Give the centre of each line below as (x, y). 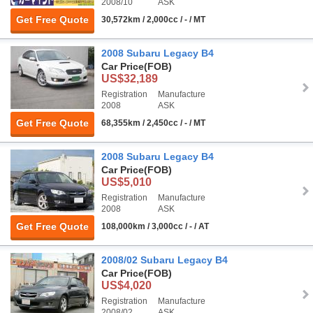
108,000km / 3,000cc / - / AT (155, 226)
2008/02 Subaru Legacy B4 (165, 260)
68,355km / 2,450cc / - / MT (153, 123)
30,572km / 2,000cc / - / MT (153, 19)
